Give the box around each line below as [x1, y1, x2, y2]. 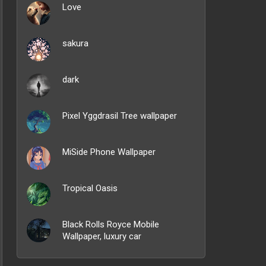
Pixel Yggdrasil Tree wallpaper [62, 110, 177, 121]
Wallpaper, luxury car [62, 231, 141, 242]
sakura [62, 38, 88, 49]
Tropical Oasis [62, 183, 118, 194]
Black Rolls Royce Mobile [62, 219, 159, 230]
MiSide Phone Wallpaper [62, 147, 156, 157]
